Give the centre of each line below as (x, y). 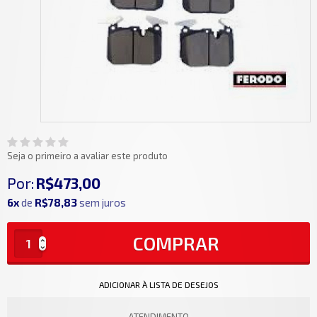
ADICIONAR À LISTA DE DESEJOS (158, 285)
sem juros (103, 203)
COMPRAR (176, 243)
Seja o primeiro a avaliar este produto (87, 156)
